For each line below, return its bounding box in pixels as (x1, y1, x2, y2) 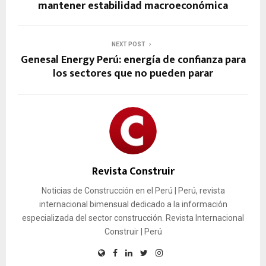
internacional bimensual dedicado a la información (39, 199, 227, 209)
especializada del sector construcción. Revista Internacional (22, 213, 244, 223)
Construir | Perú (104, 226, 162, 236)
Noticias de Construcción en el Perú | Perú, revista (41, 185, 225, 195)
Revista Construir (91, 162, 175, 180)
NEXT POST (111, 40, 145, 47)
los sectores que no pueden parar (53, 64, 213, 83)
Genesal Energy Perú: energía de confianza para (20, 50, 246, 69)
